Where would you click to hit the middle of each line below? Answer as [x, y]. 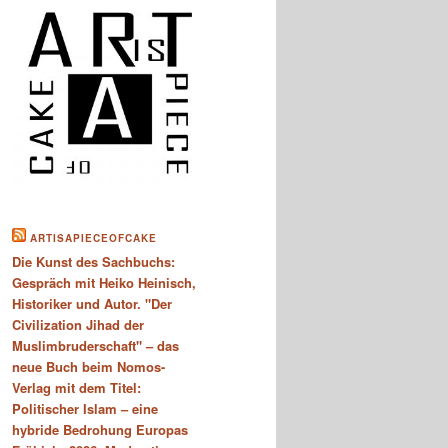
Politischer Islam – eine [85, 409]
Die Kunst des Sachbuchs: [93, 262]
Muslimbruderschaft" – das [95, 346]
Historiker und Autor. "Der [92, 304]
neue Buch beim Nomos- [88, 367]
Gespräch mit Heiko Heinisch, [104, 283]
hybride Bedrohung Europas [100, 430]
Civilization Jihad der [78, 325]
